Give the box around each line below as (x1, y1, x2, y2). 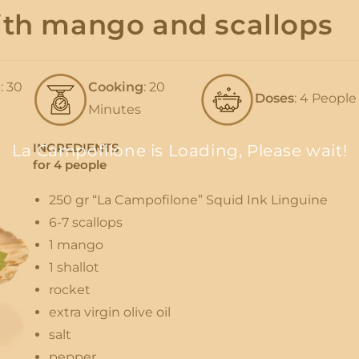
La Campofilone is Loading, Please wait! (11, 141, 348, 160)
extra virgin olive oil (48, 305, 171, 321)
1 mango (48, 237, 103, 253)
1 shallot (48, 260, 99, 276)
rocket (48, 282, 91, 298)
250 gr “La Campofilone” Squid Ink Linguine (48, 192, 328, 208)
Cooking (87, 79, 143, 95)
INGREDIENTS (32, 140, 119, 156)
